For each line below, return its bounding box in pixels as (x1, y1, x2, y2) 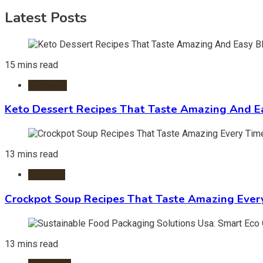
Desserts (28, 79, 67, 91)
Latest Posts (5, 8, 87, 27)
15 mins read (5, 59, 58, 70)
